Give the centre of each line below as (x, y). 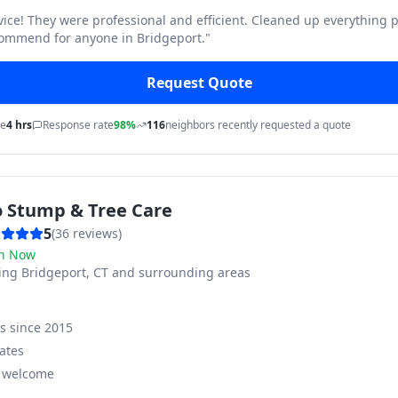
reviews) (96, 233)
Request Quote (199, 83)
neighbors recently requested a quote (258, 125)
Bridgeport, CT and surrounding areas (136, 272)
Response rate (78, 125)
